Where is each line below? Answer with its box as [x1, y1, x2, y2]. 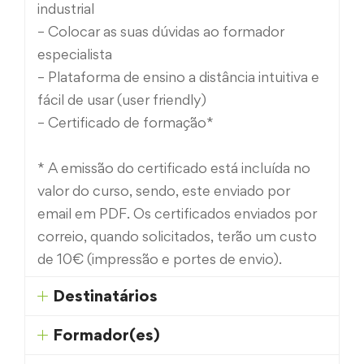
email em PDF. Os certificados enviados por [37, 205, 317, 223]
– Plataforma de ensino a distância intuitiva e [37, 68, 319, 86]
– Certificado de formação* [37, 114, 214, 132]
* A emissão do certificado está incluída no [37, 159, 310, 177]
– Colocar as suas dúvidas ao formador [37, 23, 284, 41]
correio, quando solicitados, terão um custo [37, 227, 317, 245]
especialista [37, 45, 112, 63]
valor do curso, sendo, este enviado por [37, 182, 290, 200]
